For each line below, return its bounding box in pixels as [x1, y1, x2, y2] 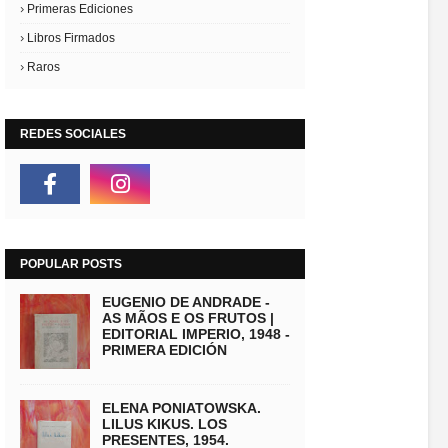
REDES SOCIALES [20, 127, 126, 141]
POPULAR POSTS [20, 257, 122, 271]
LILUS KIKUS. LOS [102, 416, 227, 432]
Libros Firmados [27, 31, 115, 45]
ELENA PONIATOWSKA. [102, 400, 261, 416]
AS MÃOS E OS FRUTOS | [102, 310, 274, 326]
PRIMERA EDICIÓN [102, 342, 227, 358]
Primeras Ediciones [27, 2, 133, 16]
